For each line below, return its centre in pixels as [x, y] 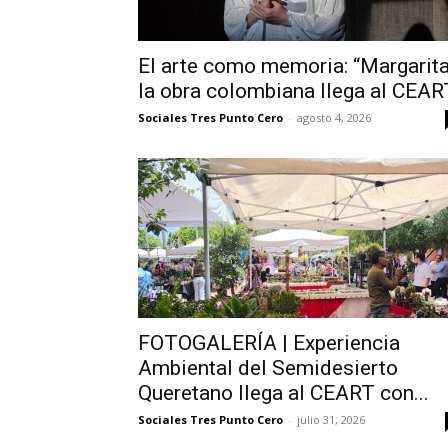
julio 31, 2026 [331, 419]
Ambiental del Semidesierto [268, 367]
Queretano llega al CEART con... [283, 392]
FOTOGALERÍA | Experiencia [269, 342]
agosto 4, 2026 [334, 117]
